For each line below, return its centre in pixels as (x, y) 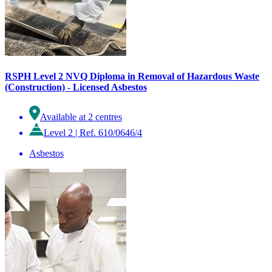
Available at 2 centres (81, 117)
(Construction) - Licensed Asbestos (76, 87)
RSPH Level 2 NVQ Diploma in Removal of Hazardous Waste (132, 76)
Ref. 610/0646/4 (111, 133)
